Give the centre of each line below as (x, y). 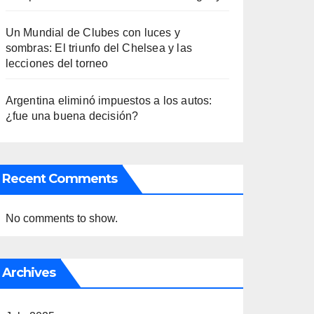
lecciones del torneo (57, 63)
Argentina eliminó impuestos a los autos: (109, 100)
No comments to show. (61, 218)
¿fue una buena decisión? (72, 116)
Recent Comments (60, 178)
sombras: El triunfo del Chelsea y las (99, 48)
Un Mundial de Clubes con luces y (93, 32)
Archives (29, 272)
